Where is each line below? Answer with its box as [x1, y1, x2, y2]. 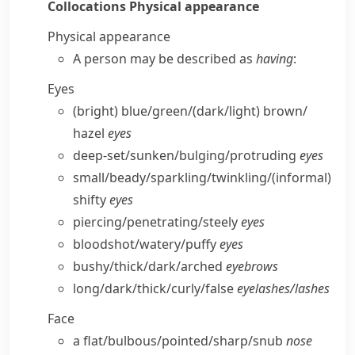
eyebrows [226, 258, 278, 275]
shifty [73, 191, 109, 208]
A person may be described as [73, 50, 256, 67]
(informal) [272, 169, 331, 186]
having [256, 50, 293, 67]
